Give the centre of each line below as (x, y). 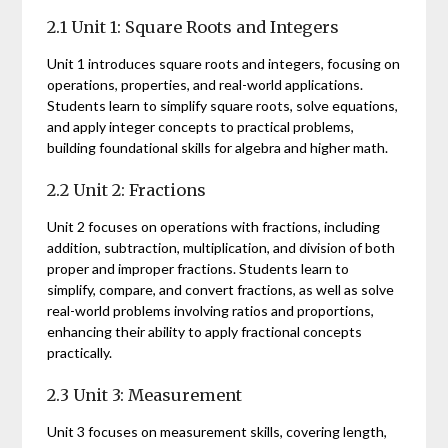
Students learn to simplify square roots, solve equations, (223, 106)
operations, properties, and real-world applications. (205, 85)
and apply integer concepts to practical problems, (201, 127)
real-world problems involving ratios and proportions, (211, 311)
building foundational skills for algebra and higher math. (218, 148)
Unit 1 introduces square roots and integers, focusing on (224, 64)
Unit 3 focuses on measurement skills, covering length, (217, 432)
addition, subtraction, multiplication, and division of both (221, 248)
